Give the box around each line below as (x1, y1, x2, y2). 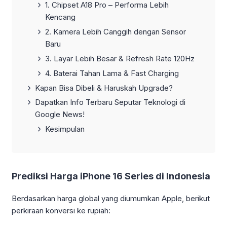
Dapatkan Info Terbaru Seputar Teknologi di (35, 97, 185, 107)
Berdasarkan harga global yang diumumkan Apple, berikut (12, 194, 210, 204)
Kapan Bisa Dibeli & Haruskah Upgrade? (35, 83, 173, 93)
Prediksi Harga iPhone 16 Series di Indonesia (12, 171, 210, 182)
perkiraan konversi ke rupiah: (12, 206, 110, 216)
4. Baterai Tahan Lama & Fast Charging (45, 68, 179, 78)
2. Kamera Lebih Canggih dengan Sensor (45, 27, 186, 37)
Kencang (45, 12, 75, 22)
